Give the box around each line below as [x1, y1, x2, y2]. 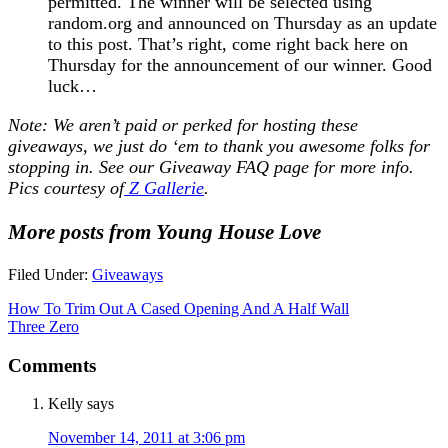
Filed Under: [8, 265, 92, 283]
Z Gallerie [124, 177, 204, 198]
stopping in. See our [8, 156, 159, 177]
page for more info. [274, 156, 414, 177]
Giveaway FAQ [159, 156, 269, 177]
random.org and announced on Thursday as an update [48, 12, 437, 33]
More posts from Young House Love [8, 219, 321, 244]
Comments [8, 354, 96, 376]
